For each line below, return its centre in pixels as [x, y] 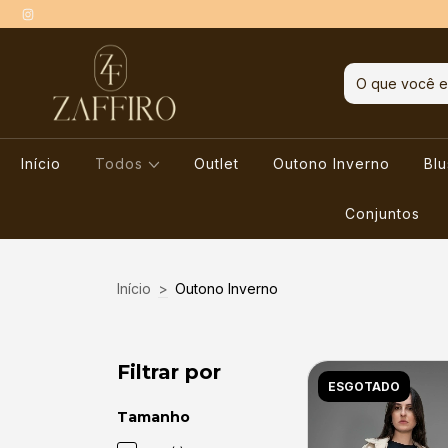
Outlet [217, 163]
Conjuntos [382, 213]
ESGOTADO [364, 386]
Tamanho [153, 417]
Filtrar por [169, 372]
